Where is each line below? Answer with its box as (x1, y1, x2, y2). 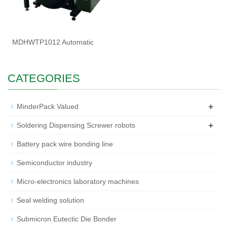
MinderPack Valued (17, 102, 79, 110)
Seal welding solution (17, 196, 84, 204)
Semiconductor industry (17, 158, 92, 167)
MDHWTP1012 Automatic (12, 37, 94, 46)
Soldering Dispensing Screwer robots (17, 121, 135, 129)
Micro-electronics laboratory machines (17, 177, 139, 185)
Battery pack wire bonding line (17, 139, 113, 148)
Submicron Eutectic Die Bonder (17, 214, 117, 223)
